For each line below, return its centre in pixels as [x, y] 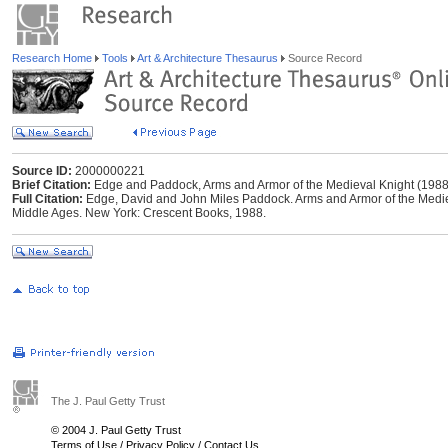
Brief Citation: [51, 185]
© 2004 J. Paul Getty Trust [116, 430]
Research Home [53, 58]
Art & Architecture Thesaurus [208, 58]
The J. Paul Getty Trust [108, 401]
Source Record [323, 58]
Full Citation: [47, 199]
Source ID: [42, 171]
